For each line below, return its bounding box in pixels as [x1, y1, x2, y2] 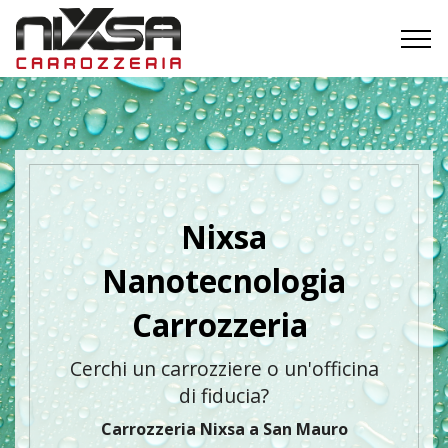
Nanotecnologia [102, 259, 346, 302]
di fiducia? [179, 382, 269, 409]
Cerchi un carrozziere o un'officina [69, 355, 379, 382]
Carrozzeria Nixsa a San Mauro [100, 418, 348, 440]
